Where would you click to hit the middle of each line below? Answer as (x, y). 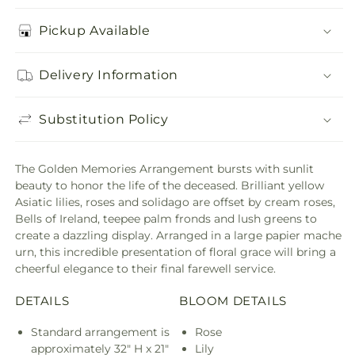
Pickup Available (95, 30)
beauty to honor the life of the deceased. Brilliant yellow (170, 185)
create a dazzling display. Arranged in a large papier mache (178, 235)
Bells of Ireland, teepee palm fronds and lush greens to (166, 219)
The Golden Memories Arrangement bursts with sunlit (164, 169)
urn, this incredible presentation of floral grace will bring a (176, 252)
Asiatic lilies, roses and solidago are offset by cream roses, (175, 202)
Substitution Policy (104, 119)
